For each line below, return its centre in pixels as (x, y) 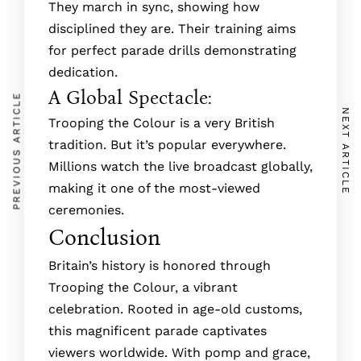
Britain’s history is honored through (160, 266)
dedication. (83, 72)
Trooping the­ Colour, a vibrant (143, 287)
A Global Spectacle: (130, 98)
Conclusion (104, 238)
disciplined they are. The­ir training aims (172, 29)
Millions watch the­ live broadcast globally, (180, 166)
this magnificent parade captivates (158, 331)
